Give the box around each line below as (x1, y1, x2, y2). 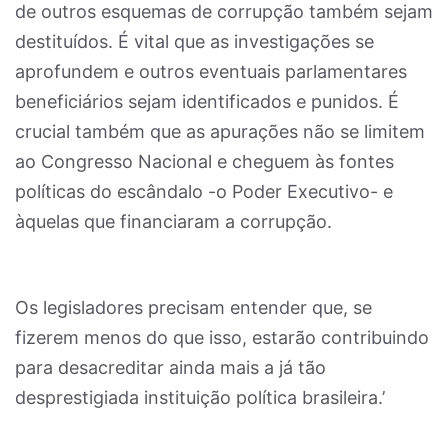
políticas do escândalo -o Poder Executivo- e (15, 181, 393, 202)
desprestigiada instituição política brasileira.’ (15, 387, 385, 408)
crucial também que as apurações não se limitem (15, 121, 425, 142)
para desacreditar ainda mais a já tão (15, 357, 326, 378)
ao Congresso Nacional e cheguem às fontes (15, 151, 394, 172)
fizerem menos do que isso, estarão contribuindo (15, 327, 429, 348)
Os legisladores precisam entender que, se (15, 297, 372, 318)
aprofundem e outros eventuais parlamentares (15, 61, 407, 82)
